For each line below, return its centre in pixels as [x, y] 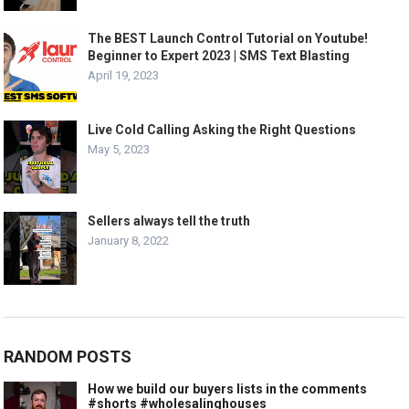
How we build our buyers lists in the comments [228, 389]
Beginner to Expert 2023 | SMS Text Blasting [219, 56]
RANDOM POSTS [68, 357]
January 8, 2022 [129, 241]
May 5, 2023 [119, 150]
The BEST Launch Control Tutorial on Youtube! [228, 39]
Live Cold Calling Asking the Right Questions [222, 130]
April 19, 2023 [124, 76]
